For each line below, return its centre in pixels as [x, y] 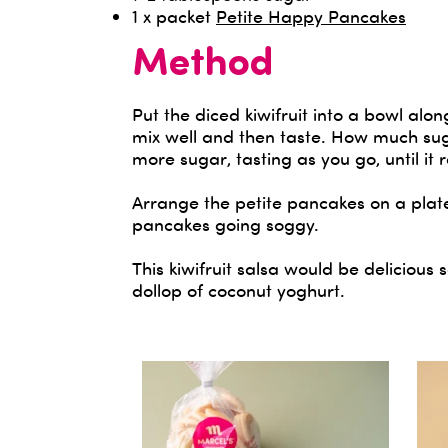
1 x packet [174, 16]
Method [202, 65]
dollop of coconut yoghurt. [238, 290]
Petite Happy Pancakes [311, 16]
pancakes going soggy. [225, 224]
